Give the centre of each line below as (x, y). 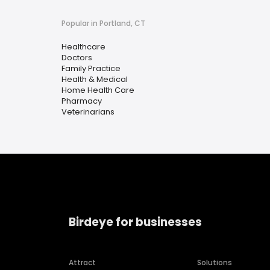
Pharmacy (82, 101)
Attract (82, 263)
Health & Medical (95, 79)
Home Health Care (98, 90)
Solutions (215, 263)
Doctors (77, 58)
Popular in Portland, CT (103, 23)
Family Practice (91, 68)
